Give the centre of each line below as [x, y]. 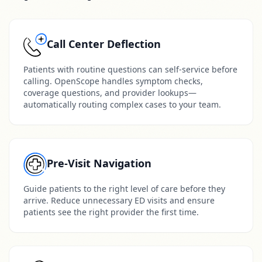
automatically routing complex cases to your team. [122, 104]
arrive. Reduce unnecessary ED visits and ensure [119, 200]
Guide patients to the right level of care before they [124, 189]
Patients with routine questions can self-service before [130, 69]
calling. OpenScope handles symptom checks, [113, 81]
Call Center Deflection [104, 44]
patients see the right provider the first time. [111, 212]
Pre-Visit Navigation [99, 163]
